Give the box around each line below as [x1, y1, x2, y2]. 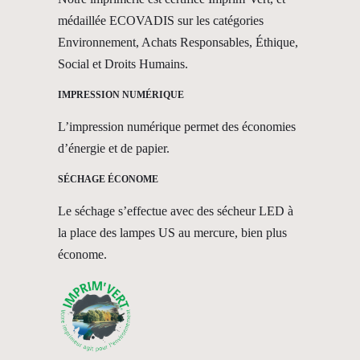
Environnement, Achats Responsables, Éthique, [58, 35, 298, 49]
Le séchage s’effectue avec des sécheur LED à [58, 203, 293, 218]
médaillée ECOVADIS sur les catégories [58, 13, 264, 27]
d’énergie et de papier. [58, 141, 170, 155]
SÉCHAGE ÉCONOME [58, 173, 158, 185]
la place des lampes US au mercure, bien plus [58, 225, 287, 239]
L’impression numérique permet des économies [58, 119, 296, 133]
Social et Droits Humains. [58, 56, 188, 71]
